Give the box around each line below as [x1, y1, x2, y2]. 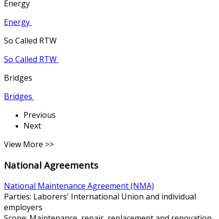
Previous [23, 109, 56, 121]
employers [4, 201, 43, 213]
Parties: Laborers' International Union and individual [4, 191, 196, 202]
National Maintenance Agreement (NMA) [4, 180, 154, 191]
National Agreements [4, 159, 98, 172]
